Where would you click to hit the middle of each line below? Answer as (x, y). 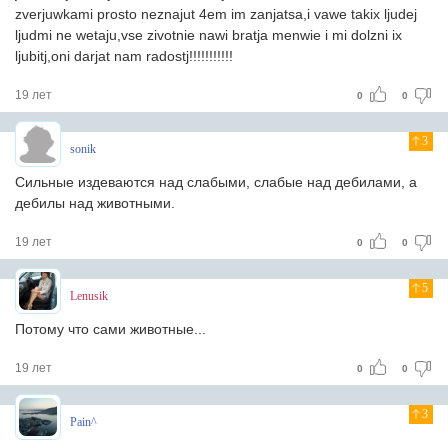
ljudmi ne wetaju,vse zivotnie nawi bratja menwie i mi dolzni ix (208, 35)
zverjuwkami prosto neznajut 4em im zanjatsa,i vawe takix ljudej (216, 14)
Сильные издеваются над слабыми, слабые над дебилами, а (216, 182)
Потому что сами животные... (110, 329)
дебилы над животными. (95, 203)
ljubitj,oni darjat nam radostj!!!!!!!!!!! (124, 56)
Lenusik (89, 296)
